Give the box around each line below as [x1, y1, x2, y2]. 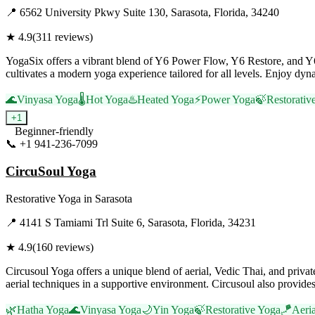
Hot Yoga [86, 94, 128, 106]
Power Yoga [201, 94, 255, 106]
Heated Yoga [137, 94, 194, 106]
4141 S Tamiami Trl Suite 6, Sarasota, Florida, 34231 [20, 216, 256, 229]
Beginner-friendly [15, 125, 94, 138]
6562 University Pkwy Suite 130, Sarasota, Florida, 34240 [20, 6, 279, 19]
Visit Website [98, 138, 156, 150]
